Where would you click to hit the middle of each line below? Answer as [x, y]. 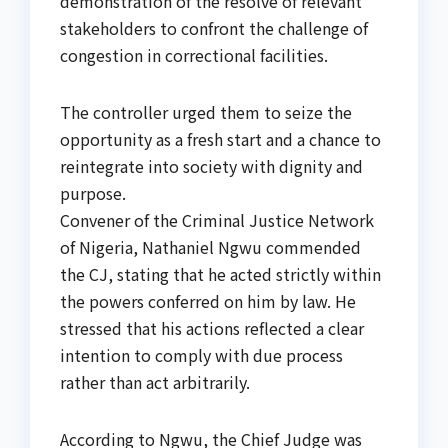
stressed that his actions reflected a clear [212, 328]
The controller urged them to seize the [206, 112]
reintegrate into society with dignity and [211, 166]
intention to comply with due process [201, 355]
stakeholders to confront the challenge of [214, 28]
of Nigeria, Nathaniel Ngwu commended [210, 247]
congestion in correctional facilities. [194, 55]
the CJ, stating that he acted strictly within [220, 274]
